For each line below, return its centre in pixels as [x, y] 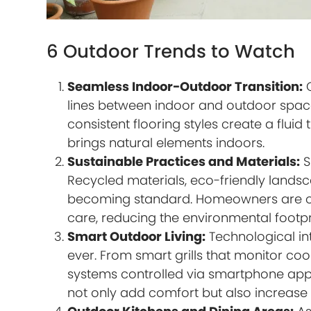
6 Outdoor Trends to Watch [171, 51]
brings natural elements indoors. [166, 143]
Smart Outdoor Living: [137, 236]
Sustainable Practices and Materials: [184, 161]
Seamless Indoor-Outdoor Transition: [185, 86]
